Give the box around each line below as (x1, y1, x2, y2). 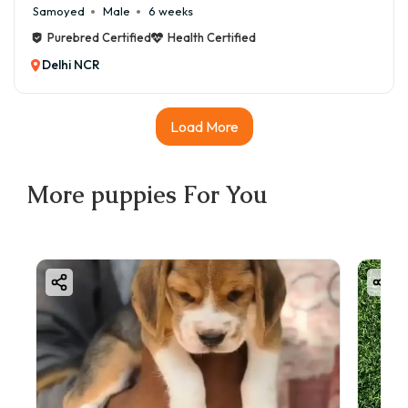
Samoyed (33, 4, 85, 19)
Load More (169, 117, 239, 137)
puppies (91, 179, 177, 211)
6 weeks (148, 4, 193, 19)
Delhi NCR (42, 56, 100, 74)
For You (177, 179, 268, 211)
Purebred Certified (47, 30, 151, 46)
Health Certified (168, 30, 256, 46)
